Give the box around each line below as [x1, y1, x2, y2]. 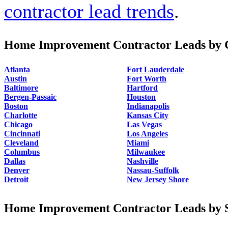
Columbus [4, 147, 40, 156]
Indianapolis [127, 101, 169, 110]
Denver [4, 165, 30, 175]
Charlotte [4, 110, 37, 120]
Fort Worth [127, 74, 166, 83]
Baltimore [4, 83, 38, 92]
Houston [127, 92, 156, 101]
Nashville [127, 156, 158, 165]
